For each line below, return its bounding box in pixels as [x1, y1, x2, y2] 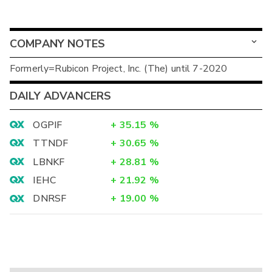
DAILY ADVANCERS [10, 89, 112, 104]
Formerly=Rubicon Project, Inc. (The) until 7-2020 [10, 62, 228, 76]
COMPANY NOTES [10, 36, 105, 51]
